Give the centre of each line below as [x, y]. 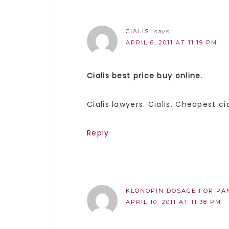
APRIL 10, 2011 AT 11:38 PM [174, 202]
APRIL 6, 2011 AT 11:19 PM [171, 42]
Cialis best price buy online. [145, 76]
